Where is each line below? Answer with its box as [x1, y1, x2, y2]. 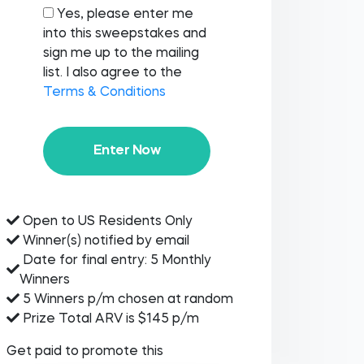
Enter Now [93, 144, 161, 158]
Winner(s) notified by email [19, 235, 189, 248]
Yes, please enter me [56, 8, 193, 21]
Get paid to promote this [6, 345, 163, 358]
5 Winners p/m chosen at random [19, 293, 233, 306]
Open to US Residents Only [19, 215, 193, 228]
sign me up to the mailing [42, 47, 199, 60]
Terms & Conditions [42, 86, 166, 99]
